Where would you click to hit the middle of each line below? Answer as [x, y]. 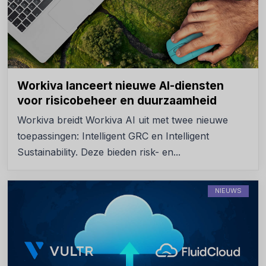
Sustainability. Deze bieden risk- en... [99, 152]
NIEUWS [228, 190]
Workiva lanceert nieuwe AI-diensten [121, 85]
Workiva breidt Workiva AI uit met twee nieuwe [123, 120]
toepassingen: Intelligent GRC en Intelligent [113, 136]
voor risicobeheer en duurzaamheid [117, 100]
